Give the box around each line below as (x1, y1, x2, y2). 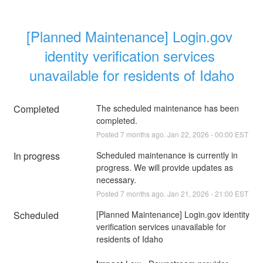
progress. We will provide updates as (96, 161, 233, 173)
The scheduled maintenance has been (96, 102, 239, 114)
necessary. (96, 173, 136, 186)
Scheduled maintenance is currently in (96, 149, 238, 161)
